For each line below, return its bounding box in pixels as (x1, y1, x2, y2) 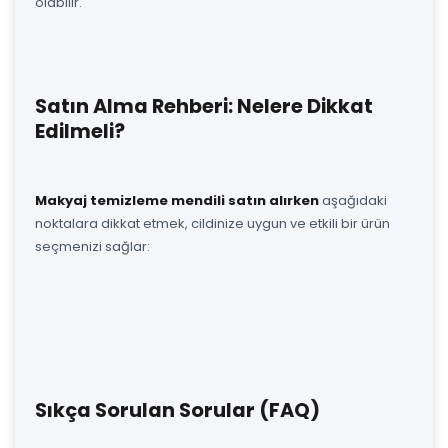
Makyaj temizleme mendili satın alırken (35, 190, 319, 210)
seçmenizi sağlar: (35, 236, 150, 256)
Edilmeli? (35, 117, 125, 145)
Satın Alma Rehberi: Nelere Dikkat (35, 92, 373, 120)
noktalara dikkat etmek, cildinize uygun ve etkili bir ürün (35, 213, 390, 233)
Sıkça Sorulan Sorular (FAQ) (35, 396, 320, 424)
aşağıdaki (319, 190, 387, 210)
